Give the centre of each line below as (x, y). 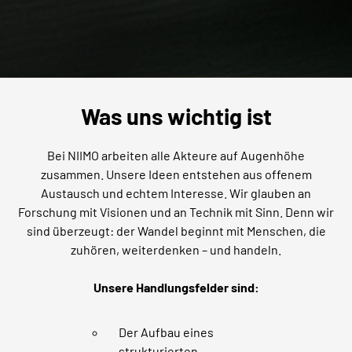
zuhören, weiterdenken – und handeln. (176, 249)
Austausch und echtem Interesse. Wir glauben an (176, 192)
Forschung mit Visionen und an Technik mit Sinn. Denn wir (176, 211)
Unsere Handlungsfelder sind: (176, 287)
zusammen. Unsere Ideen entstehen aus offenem (176, 174)
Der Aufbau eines (167, 332)
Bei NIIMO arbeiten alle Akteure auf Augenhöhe (176, 155)
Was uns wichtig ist (176, 115)
